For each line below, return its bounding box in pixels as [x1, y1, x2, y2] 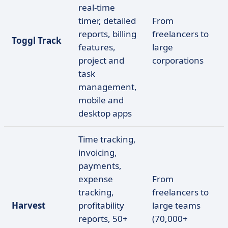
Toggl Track [12, 35, 62, 46]
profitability [78, 199, 124, 211]
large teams [152, 199, 201, 211]
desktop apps [78, 107, 132, 119]
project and [78, 54, 124, 66]
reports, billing [78, 28, 136, 40]
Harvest [12, 199, 45, 211]
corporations [152, 54, 204, 66]
